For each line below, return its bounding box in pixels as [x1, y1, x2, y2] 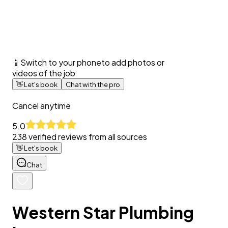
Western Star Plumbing [12, 202, 194, 223]
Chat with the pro [66, 79, 120, 89]
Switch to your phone [20, 56, 101, 68]
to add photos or [101, 56, 164, 68]
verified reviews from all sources [27, 131, 147, 142]
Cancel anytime [12, 100, 71, 111]
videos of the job [12, 67, 75, 78]
